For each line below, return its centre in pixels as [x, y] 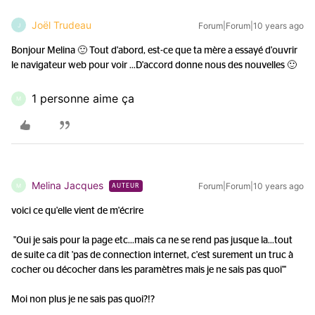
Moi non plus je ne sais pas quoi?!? [83, 300]
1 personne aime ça [83, 98]
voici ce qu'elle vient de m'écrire [77, 211]
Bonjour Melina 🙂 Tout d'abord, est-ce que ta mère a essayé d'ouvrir [154, 51]
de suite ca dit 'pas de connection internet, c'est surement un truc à [152, 255]
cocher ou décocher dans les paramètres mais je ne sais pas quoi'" [149, 270]
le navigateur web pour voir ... [73, 65]
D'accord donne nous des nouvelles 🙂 [216, 65]
